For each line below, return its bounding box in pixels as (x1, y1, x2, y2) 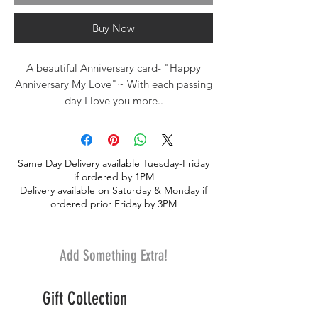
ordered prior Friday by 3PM (50, 197, 177, 211)
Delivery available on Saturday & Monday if (20, 184, 207, 197)
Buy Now (92, 21, 135, 35)
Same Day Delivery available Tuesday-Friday (18, 157, 209, 170)
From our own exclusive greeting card (25, 110, 202, 124)
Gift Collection (43, 288, 127, 309)
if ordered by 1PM (73, 170, 154, 184)
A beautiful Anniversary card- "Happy (26, 61, 201, 75)
